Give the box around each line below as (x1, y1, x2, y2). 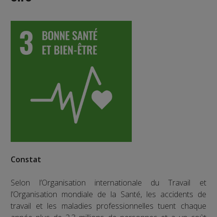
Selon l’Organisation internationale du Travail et (11, 177, 206, 188)
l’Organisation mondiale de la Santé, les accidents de (11, 188, 206, 200)
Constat (11, 154, 42, 165)
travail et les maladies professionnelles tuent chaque (11, 200, 206, 211)
